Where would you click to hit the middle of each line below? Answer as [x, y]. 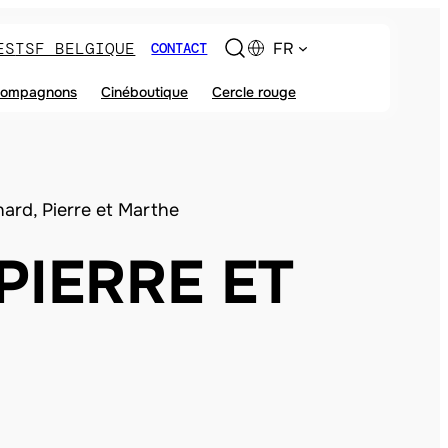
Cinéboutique [144, 92]
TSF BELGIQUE [75, 48]
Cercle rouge [254, 92]
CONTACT [179, 48]
